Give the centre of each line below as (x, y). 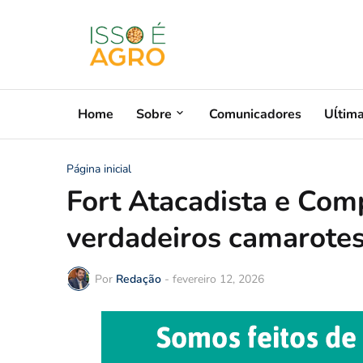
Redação (139, 279)
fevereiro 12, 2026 (218, 279)
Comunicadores (255, 114)
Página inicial (99, 169)
